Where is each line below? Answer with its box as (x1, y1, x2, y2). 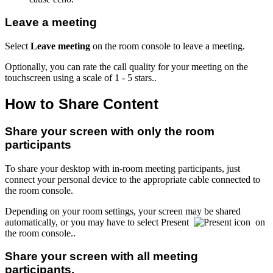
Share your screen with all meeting (5, 250, 198, 263)
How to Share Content (5, 96, 158, 113)
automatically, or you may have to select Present (5, 216, 194, 227)
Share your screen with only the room (5, 125, 214, 138)
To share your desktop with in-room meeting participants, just (5, 163, 240, 174)
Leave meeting (28, 41, 93, 52)
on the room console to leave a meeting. (93, 41, 245, 52)
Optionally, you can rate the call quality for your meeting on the (5, 62, 248, 73)
